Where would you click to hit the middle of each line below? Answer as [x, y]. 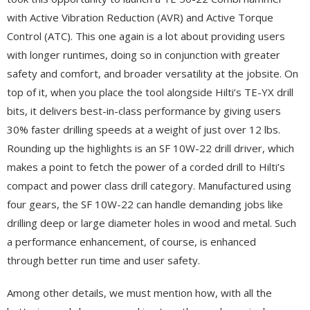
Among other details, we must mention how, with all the [139, 292]
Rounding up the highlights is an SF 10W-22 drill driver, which [151, 148]
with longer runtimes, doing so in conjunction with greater [144, 54]
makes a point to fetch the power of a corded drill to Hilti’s [146, 166]
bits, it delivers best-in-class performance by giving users [144, 110]
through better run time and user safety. [103, 260]
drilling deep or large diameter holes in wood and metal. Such [152, 222]
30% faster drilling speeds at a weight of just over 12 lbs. [144, 129]
